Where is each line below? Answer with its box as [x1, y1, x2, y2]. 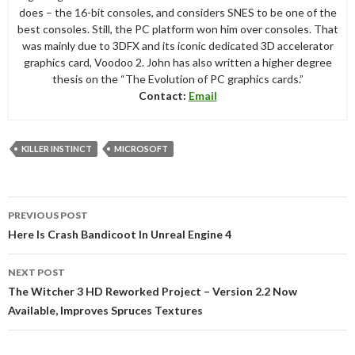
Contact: [138, 88, 189, 102]
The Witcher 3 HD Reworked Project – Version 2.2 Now [8, 284, 297, 298]
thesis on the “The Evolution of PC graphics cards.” [52, 71, 303, 86]
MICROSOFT [114, 143, 168, 154]
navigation [7, 214, 98, 238]
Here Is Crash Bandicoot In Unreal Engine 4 [8, 227, 231, 241]
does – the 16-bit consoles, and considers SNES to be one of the [18, 5, 337, 19]
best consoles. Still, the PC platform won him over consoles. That [17, 21, 338, 36]
